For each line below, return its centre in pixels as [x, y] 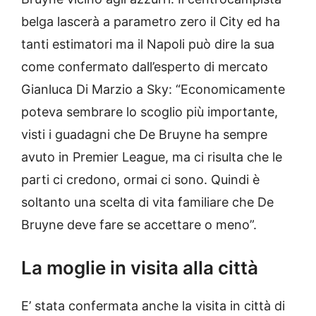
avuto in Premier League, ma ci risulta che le [152, 157]
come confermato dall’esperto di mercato [145, 67]
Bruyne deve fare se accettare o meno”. [139, 225]
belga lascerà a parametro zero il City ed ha [151, 22]
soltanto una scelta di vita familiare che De [147, 202]
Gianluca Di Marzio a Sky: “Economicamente [153, 90]
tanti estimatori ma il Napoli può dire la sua [148, 44]
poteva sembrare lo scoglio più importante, [150, 112]
